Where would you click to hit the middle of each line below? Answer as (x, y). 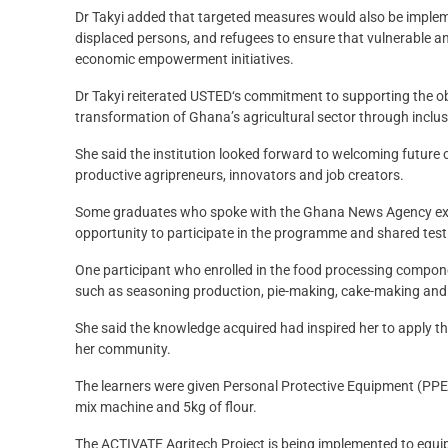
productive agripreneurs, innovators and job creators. (239, 175)
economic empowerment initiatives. (184, 59)
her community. (123, 349)
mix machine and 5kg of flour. (166, 407)
